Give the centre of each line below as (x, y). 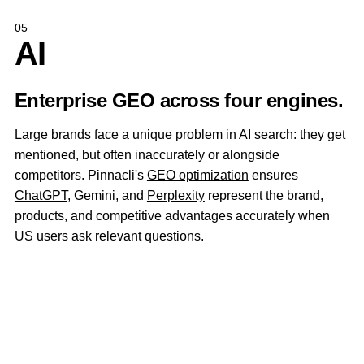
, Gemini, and (107, 195)
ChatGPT (41, 195)
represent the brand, (264, 195)
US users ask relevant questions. (109, 236)
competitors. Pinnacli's (80, 175)
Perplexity (175, 195)
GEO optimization (197, 175)
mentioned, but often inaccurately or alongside (147, 155)
